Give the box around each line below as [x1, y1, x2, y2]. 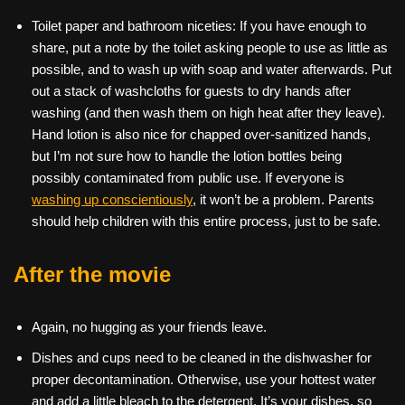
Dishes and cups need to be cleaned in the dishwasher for [32, 350, 372, 366]
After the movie [14, 262, 171, 287]
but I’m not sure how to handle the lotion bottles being [32, 148, 342, 165]
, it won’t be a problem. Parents [193, 192, 374, 208]
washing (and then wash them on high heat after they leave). [32, 105, 385, 121]
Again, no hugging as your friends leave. [32, 319, 267, 335]
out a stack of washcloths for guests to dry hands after [32, 83, 351, 99]
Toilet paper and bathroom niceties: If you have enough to [32, 18, 366, 34]
